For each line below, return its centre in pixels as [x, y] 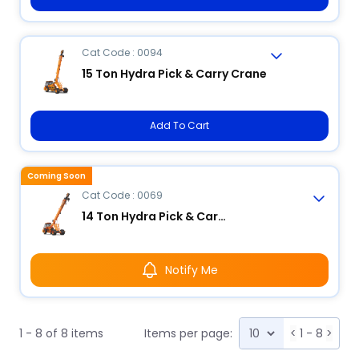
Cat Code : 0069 [122, 195]
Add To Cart [179, 125]
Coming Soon [56, 176]
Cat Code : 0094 [122, 52]
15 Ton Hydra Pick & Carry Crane [174, 74]
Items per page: [188, 333]
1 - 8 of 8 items [61, 333]
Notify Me [192, 270]
